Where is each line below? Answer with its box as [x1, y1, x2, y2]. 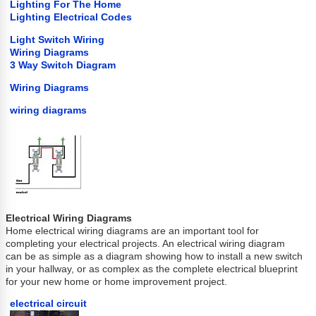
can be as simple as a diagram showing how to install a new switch [6, 250, 303, 262]
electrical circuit [10, 298, 87, 310]
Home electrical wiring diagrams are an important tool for [6, 225, 260, 236]
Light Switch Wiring [10, 35, 105, 46]
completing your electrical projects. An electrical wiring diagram [6, 238, 286, 249]
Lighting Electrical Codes [10, 12, 133, 23]
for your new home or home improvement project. [6, 276, 228, 287]
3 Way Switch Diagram [10, 60, 116, 71]
